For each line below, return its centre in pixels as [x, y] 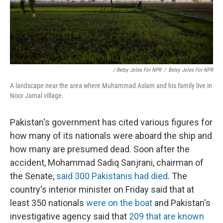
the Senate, [33, 176]
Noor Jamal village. [37, 95]
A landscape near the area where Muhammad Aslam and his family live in [111, 85]
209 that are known [167, 216]
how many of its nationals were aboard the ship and [111, 135]
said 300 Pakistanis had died [112, 176]
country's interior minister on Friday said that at [102, 189]
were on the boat [119, 203]
